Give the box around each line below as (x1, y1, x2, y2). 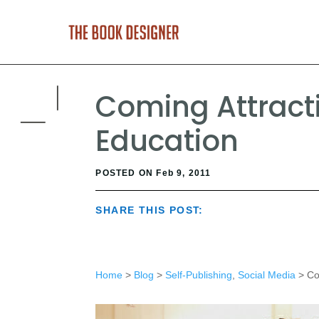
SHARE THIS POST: (95, 204, 204, 216)
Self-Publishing (164, 268, 232, 281)
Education (95, 121, 239, 162)
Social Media (237, 268, 296, 281)
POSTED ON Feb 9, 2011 (95, 168, 211, 179)
